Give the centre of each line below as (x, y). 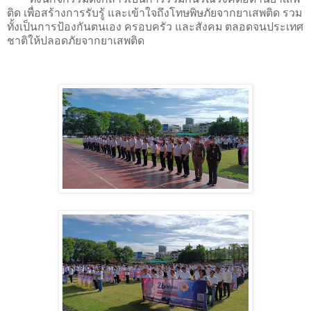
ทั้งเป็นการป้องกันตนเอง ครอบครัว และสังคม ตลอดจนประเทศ (155, 26)
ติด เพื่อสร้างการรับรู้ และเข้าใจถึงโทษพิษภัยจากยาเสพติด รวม (154, 12)
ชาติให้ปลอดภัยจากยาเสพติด (76, 40)
